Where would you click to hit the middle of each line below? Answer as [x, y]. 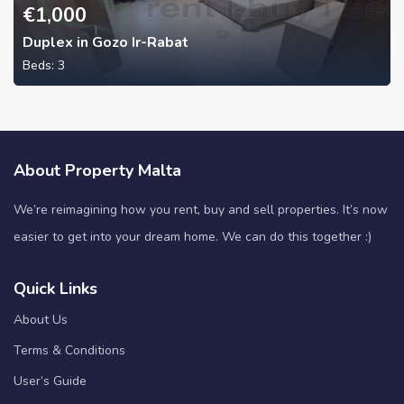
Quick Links [55, 289]
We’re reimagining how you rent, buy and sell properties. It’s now [201, 210]
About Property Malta [97, 171]
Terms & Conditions [69, 351]
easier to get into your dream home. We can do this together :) [193, 237]
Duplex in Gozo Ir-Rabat [106, 43]
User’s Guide [50, 381]
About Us [41, 320]
